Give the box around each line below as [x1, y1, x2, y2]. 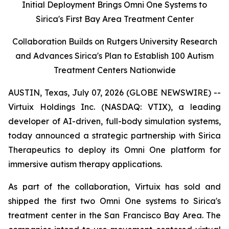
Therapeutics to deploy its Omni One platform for [8, 145, 221, 155]
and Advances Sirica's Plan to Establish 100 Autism [15, 51, 214, 61]
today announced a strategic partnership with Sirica [8, 130, 221, 141]
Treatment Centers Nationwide [53, 65, 176, 75]
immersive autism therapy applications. [8, 159, 162, 169]
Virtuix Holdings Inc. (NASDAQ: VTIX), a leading [8, 102, 221, 112]
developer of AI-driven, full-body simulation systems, [8, 116, 221, 126]
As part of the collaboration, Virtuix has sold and [8, 181, 221, 192]
